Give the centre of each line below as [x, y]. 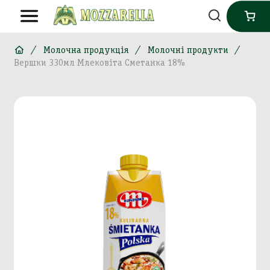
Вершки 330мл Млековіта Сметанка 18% [99, 63]
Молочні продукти [188, 50]
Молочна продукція [86, 50]
